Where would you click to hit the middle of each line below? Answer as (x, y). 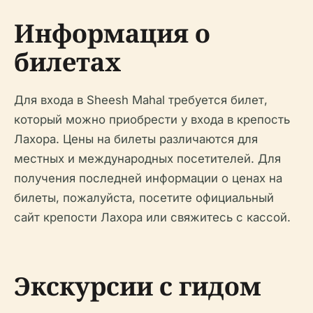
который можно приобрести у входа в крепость (152, 119)
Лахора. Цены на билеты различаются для (136, 139)
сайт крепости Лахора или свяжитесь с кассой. (152, 217)
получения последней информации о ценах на (148, 178)
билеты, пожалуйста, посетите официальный (144, 197)
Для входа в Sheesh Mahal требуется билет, (141, 100)
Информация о (112, 33)
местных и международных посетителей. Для (147, 158)
